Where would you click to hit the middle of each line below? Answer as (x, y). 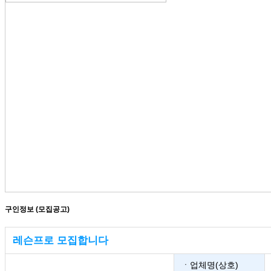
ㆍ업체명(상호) (210, 265)
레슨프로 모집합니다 (60, 240)
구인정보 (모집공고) (37, 209)
